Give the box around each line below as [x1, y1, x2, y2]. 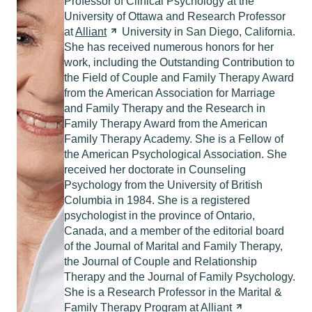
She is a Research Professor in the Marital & [64, 286, 282, 298]
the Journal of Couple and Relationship [64, 256, 257, 267]
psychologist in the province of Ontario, [64, 210, 255, 221]
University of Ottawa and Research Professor [64, 10, 286, 22]
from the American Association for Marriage [64, 87, 275, 99]
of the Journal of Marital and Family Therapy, [64, 240, 283, 252]
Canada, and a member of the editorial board [64, 225, 284, 237]
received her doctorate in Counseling [64, 164, 246, 175]
